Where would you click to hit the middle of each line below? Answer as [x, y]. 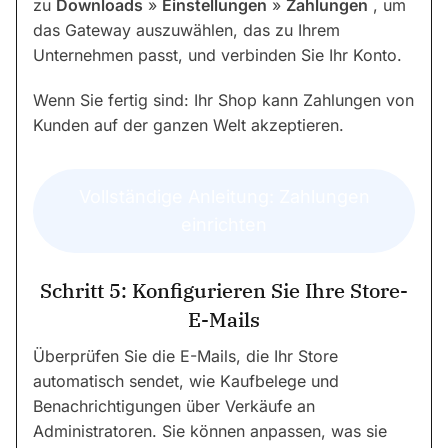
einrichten [224, 224]
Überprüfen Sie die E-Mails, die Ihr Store [185, 355]
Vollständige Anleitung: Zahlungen [224, 196]
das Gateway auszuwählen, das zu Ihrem [186, 30]
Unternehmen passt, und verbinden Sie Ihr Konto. [217, 55]
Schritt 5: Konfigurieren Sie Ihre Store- [224, 290]
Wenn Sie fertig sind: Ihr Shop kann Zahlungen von [223, 100]
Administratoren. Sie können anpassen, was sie [210, 430]
